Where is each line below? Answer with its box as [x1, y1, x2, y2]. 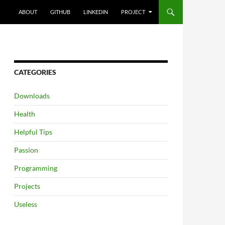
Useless [14, 200, 37, 208]
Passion [14, 146, 38, 154]
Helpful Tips [14, 128, 52, 136]
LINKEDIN [83, 9, 108, 15]
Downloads [14, 91, 50, 100]
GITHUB [50, 9, 70, 15]
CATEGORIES [14, 68, 56, 76]
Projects [14, 182, 40, 190]
